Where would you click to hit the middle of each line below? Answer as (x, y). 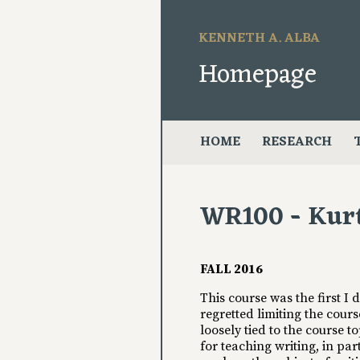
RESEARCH (297, 143)
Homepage (258, 75)
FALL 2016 (232, 270)
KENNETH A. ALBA (260, 39)
